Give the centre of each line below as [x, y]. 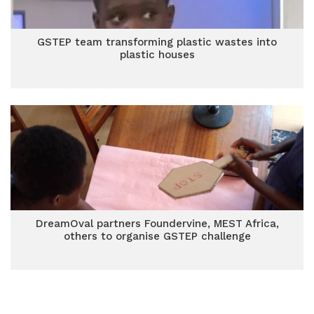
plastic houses [157, 55]
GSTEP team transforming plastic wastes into [157, 42]
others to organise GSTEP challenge [157, 236]
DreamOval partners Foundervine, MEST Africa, [157, 224]
